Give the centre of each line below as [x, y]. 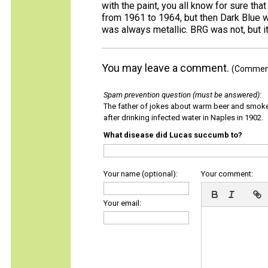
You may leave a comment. [167, 68]
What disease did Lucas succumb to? [173, 135]
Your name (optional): [141, 174]
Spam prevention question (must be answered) [182, 95]
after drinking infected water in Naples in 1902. [183, 118]
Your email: [122, 203]
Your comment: [227, 174]
